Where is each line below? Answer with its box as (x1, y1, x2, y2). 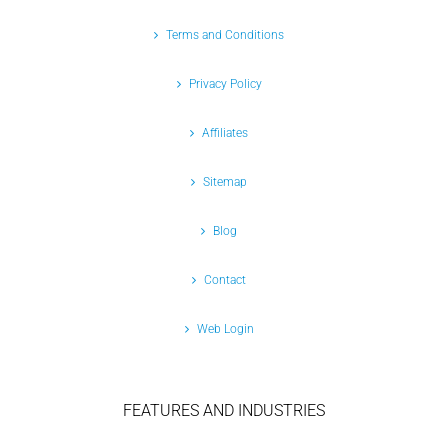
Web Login (196, 322, 254, 337)
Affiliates (202, 126, 248, 141)
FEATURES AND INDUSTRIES (123, 401, 325, 421)
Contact (204, 273, 246, 288)
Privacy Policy (188, 77, 262, 92)
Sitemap (203, 175, 247, 190)
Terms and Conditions (166, 28, 284, 43)
